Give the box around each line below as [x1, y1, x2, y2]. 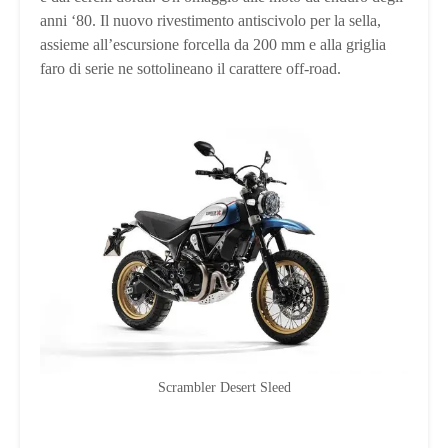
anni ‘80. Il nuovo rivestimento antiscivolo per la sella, [40, 12, 381, 30]
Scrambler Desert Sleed [157, 379, 291, 395]
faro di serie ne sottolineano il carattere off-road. [40, 60, 341, 78]
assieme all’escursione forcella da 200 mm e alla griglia [40, 36, 386, 54]
